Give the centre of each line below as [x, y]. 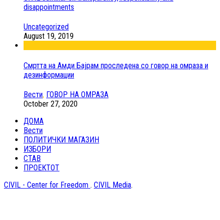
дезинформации [49, 75]
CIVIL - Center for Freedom [47, 185]
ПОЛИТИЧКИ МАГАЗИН [61, 140]
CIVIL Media [112, 185]
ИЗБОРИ [37, 149]
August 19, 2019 [49, 36]
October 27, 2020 [51, 104]
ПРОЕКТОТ [41, 168]
